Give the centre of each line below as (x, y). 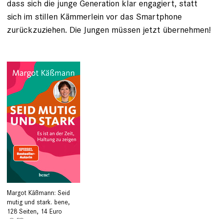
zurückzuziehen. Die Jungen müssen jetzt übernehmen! (109, 29)
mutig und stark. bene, (38, 202)
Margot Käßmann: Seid (38, 193)
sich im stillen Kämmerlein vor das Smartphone (94, 16)
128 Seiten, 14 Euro (34, 211)
